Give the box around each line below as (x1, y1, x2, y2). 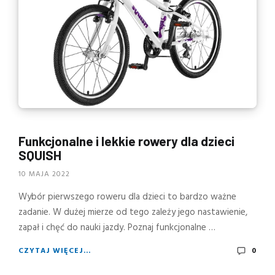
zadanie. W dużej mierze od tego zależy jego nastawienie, (18, 205, 247, 220)
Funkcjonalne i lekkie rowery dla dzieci (18, 133, 234, 149)
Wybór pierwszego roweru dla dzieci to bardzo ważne (18, 190, 236, 205)
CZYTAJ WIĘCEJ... (18, 245, 91, 258)
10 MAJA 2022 (18, 168, 70, 181)
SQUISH (18, 147, 61, 163)
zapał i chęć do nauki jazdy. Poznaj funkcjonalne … (18, 220, 215, 236)
